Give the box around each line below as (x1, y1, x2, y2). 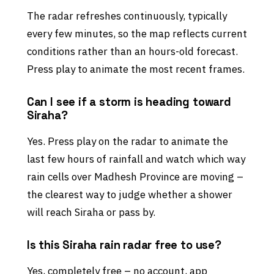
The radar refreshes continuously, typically (26, 9, 227, 23)
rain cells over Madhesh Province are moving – (26, 170, 243, 184)
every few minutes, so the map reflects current (26, 27, 247, 41)
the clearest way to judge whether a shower (26, 188, 232, 202)
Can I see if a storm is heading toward (26, 95, 231, 109)
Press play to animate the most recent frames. (26, 62, 245, 76)
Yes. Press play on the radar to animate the (26, 135, 228, 149)
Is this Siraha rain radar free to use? (26, 238, 221, 253)
